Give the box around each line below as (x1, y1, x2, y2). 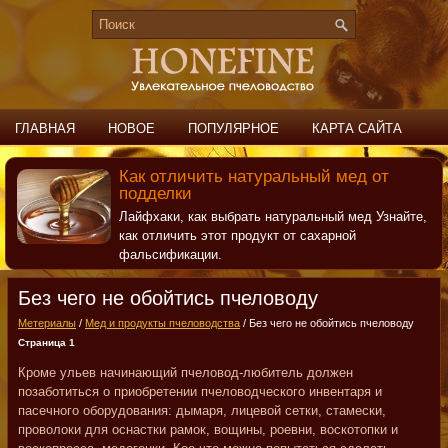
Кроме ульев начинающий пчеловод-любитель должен (18, 365, 353, 380)
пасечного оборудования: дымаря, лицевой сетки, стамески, (18, 403, 386, 418)
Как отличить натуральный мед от (118, 167, 389, 186)
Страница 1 (18, 337, 75, 348)
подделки (118, 184, 192, 203)
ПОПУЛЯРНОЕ (188, 121, 279, 136)
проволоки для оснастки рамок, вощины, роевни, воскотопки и (18, 422, 398, 437)
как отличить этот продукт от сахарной (118, 228, 356, 243)
